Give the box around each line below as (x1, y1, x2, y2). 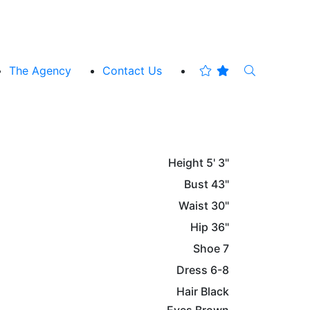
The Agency (9, 63, 71, 77)
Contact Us (102, 63, 162, 77)
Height (168, 155, 203, 170)
